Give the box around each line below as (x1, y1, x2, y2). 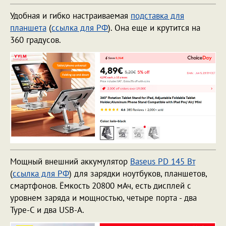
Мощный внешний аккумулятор (10, 156, 130, 167)
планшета (10, 22, 46, 34)
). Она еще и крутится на (108, 22, 200, 34)
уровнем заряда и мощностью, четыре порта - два (10, 192, 197, 204)
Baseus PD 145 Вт (130, 156, 195, 167)
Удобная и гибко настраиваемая (10, 10, 131, 22)
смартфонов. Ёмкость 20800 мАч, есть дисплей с (10, 180, 191, 192)
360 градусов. (10, 34, 63, 46)
